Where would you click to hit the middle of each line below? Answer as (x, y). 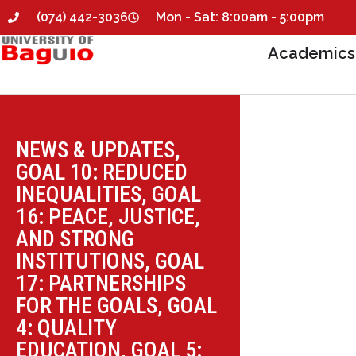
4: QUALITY (67, 328)
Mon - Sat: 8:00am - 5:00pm (240, 17)
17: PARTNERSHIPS (101, 283)
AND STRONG (75, 239)
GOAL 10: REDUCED (102, 172)
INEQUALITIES (79, 194)
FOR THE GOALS (87, 306)
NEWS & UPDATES (96, 150)
